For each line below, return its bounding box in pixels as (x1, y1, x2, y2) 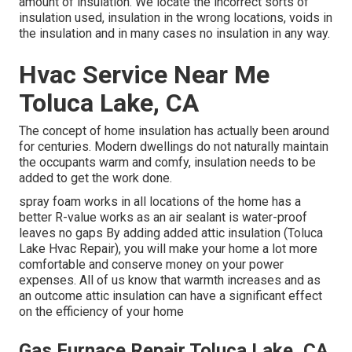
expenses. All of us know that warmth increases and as (19, 273, 321, 288)
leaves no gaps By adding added (19, 225, 201, 241)
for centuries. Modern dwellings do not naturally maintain (19, 139, 328, 155)
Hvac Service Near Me (19, 60, 269, 90)
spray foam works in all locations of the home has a (19, 194, 301, 210)
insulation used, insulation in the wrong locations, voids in (19, 10, 332, 26)
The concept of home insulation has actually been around (19, 123, 329, 139)
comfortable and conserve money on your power (19, 257, 284, 273)
